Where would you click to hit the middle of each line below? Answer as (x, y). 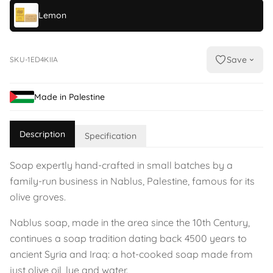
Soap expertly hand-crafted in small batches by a (121, 165)
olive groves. (38, 197)
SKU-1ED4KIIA (34, 59)
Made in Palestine (69, 97)
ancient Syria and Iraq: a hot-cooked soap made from (131, 254)
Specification (111, 136)
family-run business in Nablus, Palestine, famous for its (132, 181)
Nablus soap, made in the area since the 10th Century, (130, 222)
